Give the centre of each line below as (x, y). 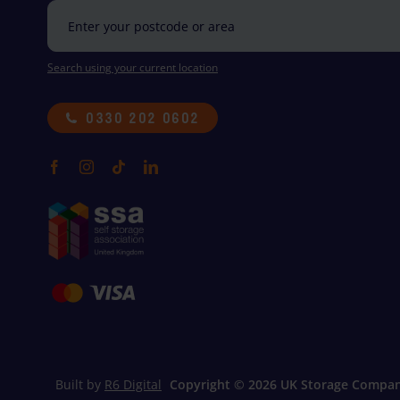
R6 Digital (133, 384)
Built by (80, 384)
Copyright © (208, 384)
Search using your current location (133, 68)
